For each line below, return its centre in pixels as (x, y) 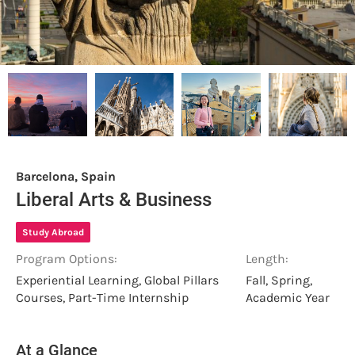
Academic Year (288, 297)
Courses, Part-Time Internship (102, 297)
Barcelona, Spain (66, 176)
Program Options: (67, 258)
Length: (267, 258)
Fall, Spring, (279, 280)
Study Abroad (53, 232)
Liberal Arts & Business (114, 199)
